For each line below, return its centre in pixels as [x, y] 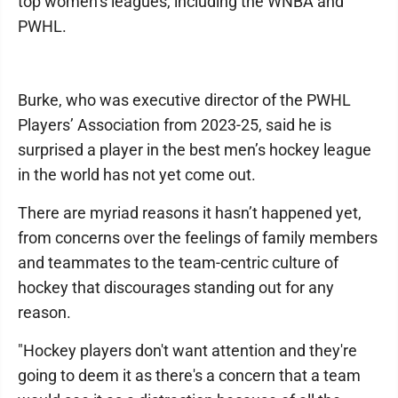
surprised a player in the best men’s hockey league [195, 149]
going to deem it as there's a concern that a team [189, 375]
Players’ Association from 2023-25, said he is [175, 124]
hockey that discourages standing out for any [176, 287]
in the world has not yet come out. [137, 174]
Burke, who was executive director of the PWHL [184, 99]
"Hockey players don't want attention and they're [187, 350]
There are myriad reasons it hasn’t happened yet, [190, 212]
